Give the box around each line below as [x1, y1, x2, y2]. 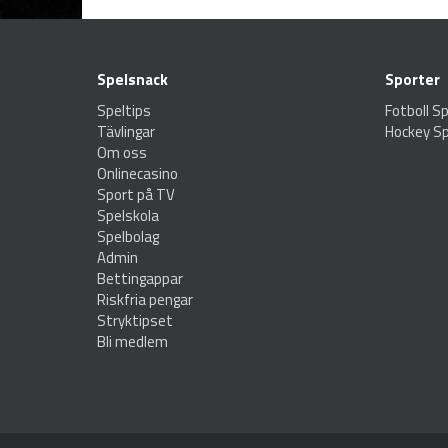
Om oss [97, 141, 147, 165]
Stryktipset [97, 309, 173, 333]
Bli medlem [97, 330, 168, 354]
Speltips [97, 99, 151, 123]
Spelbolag [97, 225, 159, 249]
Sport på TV [97, 183, 175, 207]
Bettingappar [97, 267, 183, 291]
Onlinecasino [97, 162, 178, 186]
